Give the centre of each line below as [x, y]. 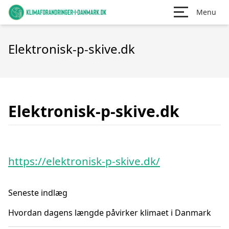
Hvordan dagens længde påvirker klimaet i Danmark [110, 213]
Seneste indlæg [38, 193]
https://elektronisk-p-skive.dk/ [84, 161]
